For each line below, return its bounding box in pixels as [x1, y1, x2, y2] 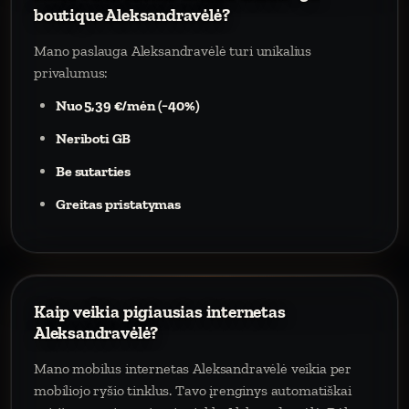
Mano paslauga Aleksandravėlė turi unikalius [34, 42, 312, 59]
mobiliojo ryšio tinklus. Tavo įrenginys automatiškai [34, 382, 351, 399]
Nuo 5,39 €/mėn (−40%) [56, 97, 200, 114]
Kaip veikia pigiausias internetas [34, 301, 286, 322]
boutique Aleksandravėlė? [34, 5, 230, 26]
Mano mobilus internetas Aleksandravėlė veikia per [34, 360, 352, 377]
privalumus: [34, 64, 109, 81]
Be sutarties [56, 163, 131, 180]
